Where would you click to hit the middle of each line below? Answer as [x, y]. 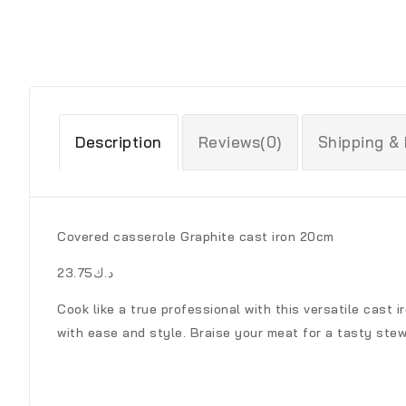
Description [119, 141]
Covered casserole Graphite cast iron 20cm [196, 236]
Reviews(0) [240, 141]
